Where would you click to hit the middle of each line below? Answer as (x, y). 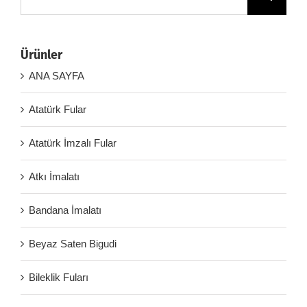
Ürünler (41, 54)
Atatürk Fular (58, 109)
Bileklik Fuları (59, 277)
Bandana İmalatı (65, 210)
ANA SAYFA (57, 75)
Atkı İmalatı (54, 176)
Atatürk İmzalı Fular (73, 143)
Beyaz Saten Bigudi (73, 243)
